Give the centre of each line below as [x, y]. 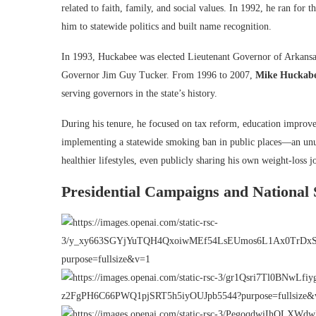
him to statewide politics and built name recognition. [166, 26]
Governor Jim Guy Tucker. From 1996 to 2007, [158, 75]
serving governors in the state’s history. [139, 93]
